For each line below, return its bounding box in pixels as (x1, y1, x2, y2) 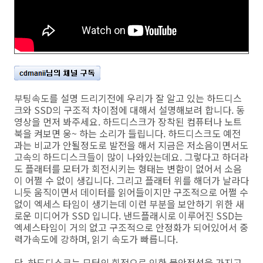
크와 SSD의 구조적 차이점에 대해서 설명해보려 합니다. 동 (14, 102, 245, 117)
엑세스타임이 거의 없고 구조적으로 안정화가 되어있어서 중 (14, 220, 248, 234)
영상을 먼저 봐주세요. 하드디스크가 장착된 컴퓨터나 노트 (14, 114, 242, 129)
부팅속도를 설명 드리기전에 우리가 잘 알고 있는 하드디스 (14, 90, 242, 105)
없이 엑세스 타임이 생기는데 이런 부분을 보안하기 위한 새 (14, 196, 244, 211)
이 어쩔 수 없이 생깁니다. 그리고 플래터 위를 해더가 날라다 (14, 173, 249, 187)
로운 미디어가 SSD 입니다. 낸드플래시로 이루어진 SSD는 (14, 208, 243, 222)
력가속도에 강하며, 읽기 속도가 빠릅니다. (14, 231, 178, 246)
